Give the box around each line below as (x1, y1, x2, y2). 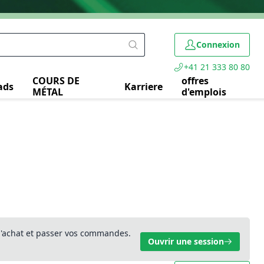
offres (181, 74, 209, 87)
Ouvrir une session (147, 236, 224, 247)
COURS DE (32, 74, 80, 87)
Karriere (124, 80, 163, 93)
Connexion (196, 39, 240, 50)
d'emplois (181, 85, 227, 98)
